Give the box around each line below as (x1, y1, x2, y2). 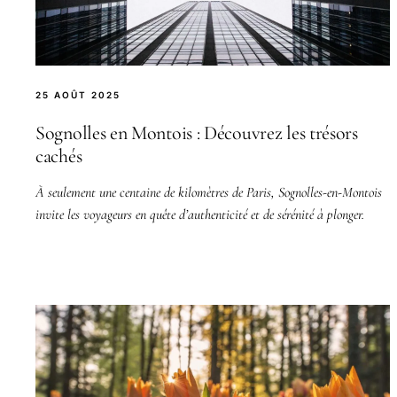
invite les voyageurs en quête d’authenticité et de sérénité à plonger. (35, 205, 364, 223)
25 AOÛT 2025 (35, 89, 121, 100)
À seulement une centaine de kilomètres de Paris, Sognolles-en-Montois (35, 183, 382, 201)
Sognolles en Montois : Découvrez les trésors (35, 121, 358, 144)
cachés (35, 144, 82, 167)
